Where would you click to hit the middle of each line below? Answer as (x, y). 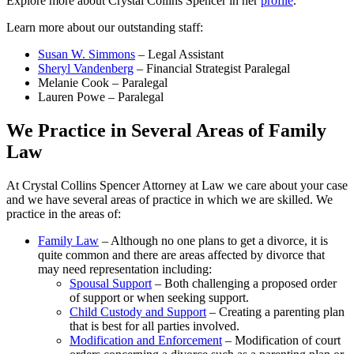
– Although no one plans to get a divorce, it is (213, 241)
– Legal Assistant (179, 55)
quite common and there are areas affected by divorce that (181, 255)
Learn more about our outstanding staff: (105, 28)
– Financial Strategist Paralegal (212, 69)
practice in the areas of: (64, 214)
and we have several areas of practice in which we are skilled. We (169, 200)
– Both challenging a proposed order (244, 284)
